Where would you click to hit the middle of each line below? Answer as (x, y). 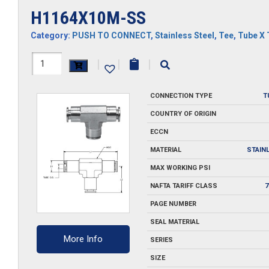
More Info (83, 239)
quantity (51, 104)
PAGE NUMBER (173, 204)
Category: (51, 35)
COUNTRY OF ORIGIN (183, 114)
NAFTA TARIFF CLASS (183, 186)
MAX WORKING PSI (180, 168)
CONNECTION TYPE (181, 96)
